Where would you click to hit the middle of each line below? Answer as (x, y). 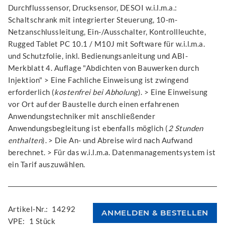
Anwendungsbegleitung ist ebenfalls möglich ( (88, 128)
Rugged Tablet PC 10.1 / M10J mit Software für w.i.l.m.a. (107, 43)
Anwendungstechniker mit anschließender (82, 116)
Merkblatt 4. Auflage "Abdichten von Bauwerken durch (103, 68)
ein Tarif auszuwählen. (47, 164)
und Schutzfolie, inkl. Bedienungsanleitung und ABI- (98, 55)
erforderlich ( (31, 92)
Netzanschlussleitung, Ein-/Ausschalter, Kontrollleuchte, (107, 31)
